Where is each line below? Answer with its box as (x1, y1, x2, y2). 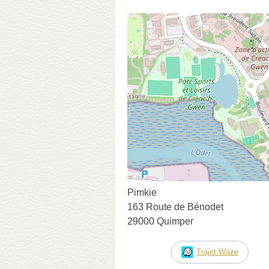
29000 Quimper (127, 216, 193, 226)
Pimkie (127, 187, 157, 198)
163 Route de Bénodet (127, 201, 223, 212)
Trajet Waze (196, 247, 238, 256)
